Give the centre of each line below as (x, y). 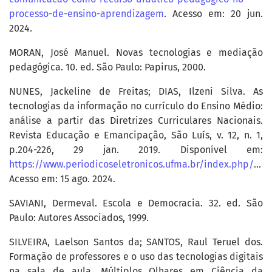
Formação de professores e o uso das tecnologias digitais (136, 257)
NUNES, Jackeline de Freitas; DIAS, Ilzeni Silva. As (136, 92)
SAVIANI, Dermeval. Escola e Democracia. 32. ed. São (136, 203)
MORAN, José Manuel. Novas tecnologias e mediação (136, 53)
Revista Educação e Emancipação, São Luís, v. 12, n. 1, (136, 135)
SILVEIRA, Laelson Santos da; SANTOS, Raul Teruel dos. (136, 242)
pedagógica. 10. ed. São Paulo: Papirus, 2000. (107, 67)
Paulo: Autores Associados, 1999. (79, 218)
